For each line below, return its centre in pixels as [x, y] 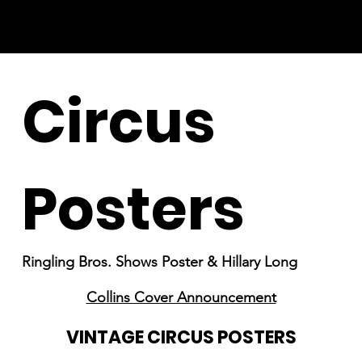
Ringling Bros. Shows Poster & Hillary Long [159, 262]
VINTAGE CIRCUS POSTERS [181, 338]
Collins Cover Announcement [181, 298]
